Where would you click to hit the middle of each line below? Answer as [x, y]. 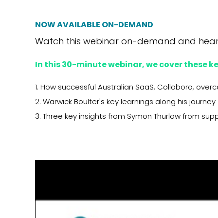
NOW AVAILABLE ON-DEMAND [95, 25]
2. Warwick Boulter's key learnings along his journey [125, 102]
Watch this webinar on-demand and [117, 41]
